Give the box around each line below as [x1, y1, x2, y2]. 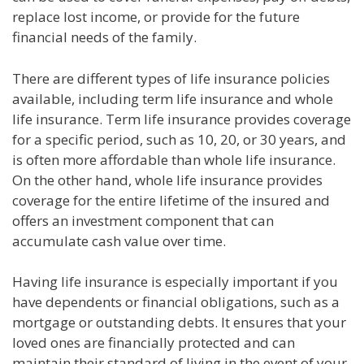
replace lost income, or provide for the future [12, 7, 300, 27]
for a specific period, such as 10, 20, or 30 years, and [12, 129, 346, 149]
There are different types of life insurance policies [12, 68, 330, 88]
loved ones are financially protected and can [12, 333, 295, 353]
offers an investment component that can [12, 210, 274, 230]
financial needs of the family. [12, 28, 197, 47]
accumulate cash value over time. [12, 231, 226, 250]
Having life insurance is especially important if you [12, 272, 338, 292]
